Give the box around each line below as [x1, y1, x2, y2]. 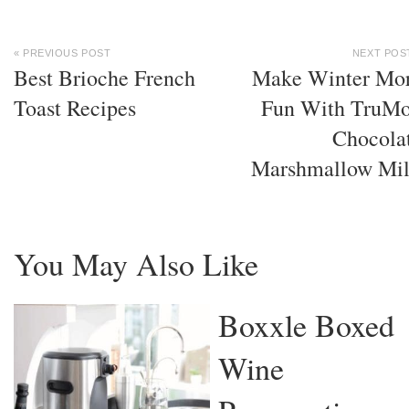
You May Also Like [14, 243, 258, 286]
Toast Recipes [14, 93, 136, 123]
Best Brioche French [14, 63, 195, 93]
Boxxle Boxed [218, 304, 394, 347]
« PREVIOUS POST [14, 47, 111, 59]
